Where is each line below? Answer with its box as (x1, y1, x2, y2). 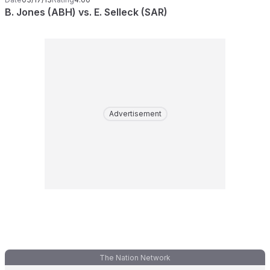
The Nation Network (99, 253, 171, 262)
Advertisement (108, 109, 162, 118)
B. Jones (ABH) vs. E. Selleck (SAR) (5, 6, 168, 18)
